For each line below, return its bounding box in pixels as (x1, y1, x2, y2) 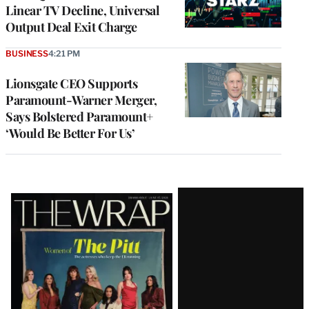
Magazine (5, 209, 99, 239)
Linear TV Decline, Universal (6, 2, 159, 19)
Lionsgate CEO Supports (6, 75, 137, 92)
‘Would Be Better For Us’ (6, 125, 134, 142)
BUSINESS (6, 48, 48, 59)
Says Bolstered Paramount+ (6, 108, 153, 126)
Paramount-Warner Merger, (6, 92, 157, 109)
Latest (5, 184, 64, 215)
